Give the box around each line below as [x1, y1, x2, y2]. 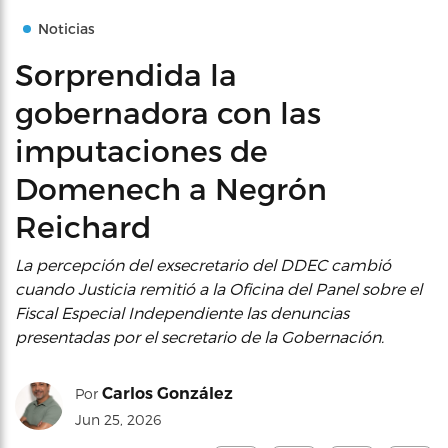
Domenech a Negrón [15, 170, 327, 206]
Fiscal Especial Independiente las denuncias [15, 303, 349, 322]
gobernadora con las [15, 94, 321, 130]
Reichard [15, 208, 151, 244]
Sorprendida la [15, 56, 237, 92]
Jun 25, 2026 [75, 411, 161, 428]
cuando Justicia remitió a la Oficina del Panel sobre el [15, 279, 422, 298]
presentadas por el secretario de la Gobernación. [15, 327, 384, 346]
